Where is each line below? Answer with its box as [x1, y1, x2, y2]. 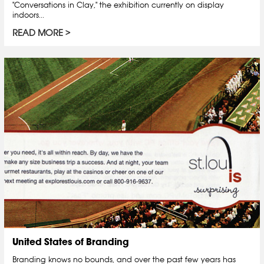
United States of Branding [12, 236, 129, 248]
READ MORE [12, 27, 63, 39]
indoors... [12, 10, 44, 20]
